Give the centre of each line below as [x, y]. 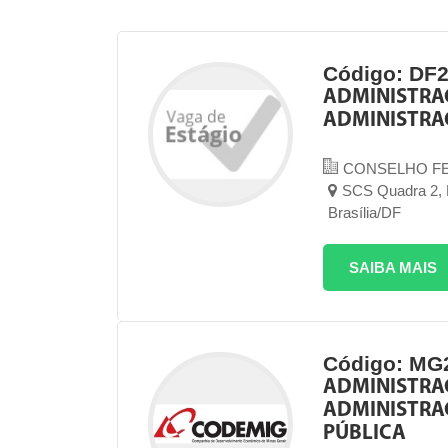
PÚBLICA [364, 433]
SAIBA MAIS [392, 267]
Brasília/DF [364, 212]
